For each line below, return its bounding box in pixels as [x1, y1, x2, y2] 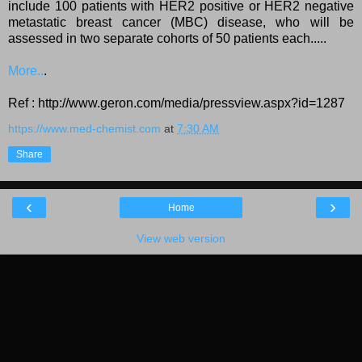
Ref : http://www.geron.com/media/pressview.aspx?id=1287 [8, 95, 345, 110]
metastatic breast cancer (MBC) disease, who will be [8, 15, 354, 29]
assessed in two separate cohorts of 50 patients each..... [8, 31, 326, 45]
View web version [137, 231, 225, 245]
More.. [8, 63, 44, 78]
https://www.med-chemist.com [8, 121, 161, 135]
